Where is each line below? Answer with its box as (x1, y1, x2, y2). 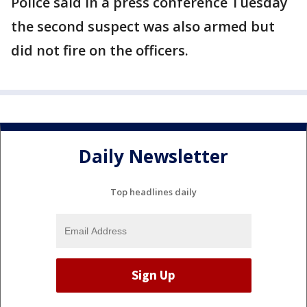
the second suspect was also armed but (11, 17, 275, 36)
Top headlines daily (110, 185, 197, 198)
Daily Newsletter (79, 144, 228, 169)
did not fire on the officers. (11, 41, 188, 60)
